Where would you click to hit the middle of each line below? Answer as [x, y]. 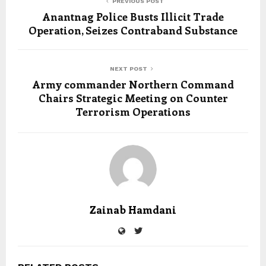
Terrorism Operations [133, 112]
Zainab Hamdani [133, 210]
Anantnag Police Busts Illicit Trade [133, 17]
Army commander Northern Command [133, 85]
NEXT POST [128, 69]
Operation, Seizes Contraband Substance [133, 31]
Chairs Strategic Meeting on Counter [133, 98]
